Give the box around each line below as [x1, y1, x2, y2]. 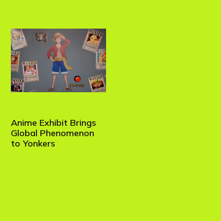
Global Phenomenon [11, 127, 95, 139]
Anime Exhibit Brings [11, 117, 97, 129]
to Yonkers [11, 138, 56, 149]
